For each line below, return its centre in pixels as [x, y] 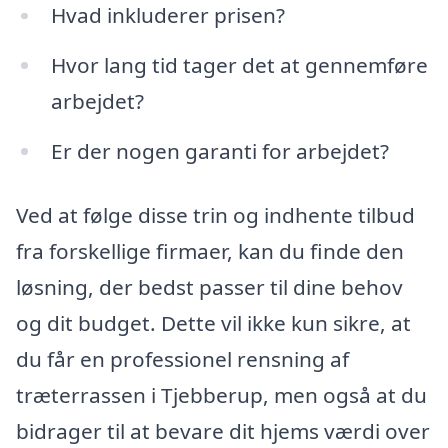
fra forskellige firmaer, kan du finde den [210, 250]
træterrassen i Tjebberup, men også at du [221, 394]
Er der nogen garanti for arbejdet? [219, 151]
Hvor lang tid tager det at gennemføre [239, 65]
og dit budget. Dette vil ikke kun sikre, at [213, 322]
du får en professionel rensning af [182, 358]
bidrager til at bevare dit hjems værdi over [223, 430]
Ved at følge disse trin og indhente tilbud [215, 214]
